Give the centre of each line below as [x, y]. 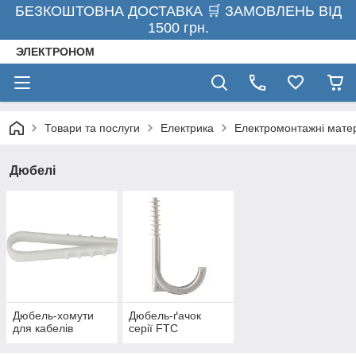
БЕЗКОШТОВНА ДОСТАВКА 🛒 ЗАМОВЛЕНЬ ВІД [178, 11]
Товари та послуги [92, 128]
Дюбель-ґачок [164, 316]
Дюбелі [33, 170]
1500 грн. [178, 28]
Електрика [187, 128]
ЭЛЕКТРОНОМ [55, 52]
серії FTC [153, 329]
